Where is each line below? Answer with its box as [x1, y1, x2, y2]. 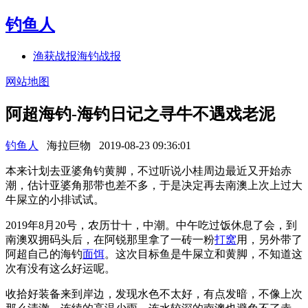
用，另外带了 [236, 233, 302, 245]
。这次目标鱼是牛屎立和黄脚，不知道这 [104, 247, 302, 260]
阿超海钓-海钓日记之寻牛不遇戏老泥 [5, 104, 275, 123]
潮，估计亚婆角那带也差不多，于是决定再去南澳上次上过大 [5, 179, 302, 191]
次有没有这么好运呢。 [5, 262, 115, 274]
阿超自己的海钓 [5, 247, 82, 260]
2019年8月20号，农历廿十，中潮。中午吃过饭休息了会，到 [5, 219, 297, 231]
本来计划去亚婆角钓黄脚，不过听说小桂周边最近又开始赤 [5, 164, 291, 177]
